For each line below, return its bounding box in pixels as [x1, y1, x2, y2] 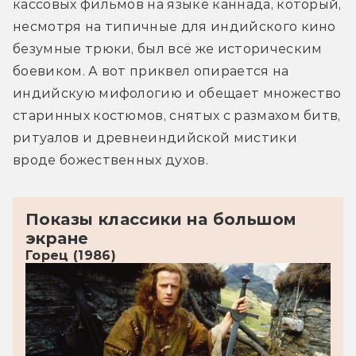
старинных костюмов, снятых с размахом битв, [13, 107, 341, 123]
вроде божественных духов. [13, 152, 209, 168]
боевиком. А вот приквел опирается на [13, 63, 289, 79]
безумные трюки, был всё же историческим [13, 41, 323, 56]
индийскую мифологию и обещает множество [13, 85, 342, 101]
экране [25, 228, 89, 248]
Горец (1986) [25, 247, 116, 263]
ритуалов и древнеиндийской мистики [13, 130, 297, 145]
